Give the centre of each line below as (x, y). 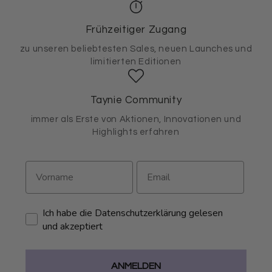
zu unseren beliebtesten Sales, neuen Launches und (136, 49)
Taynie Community (136, 100)
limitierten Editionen (136, 61)
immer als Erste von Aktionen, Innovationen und (136, 119)
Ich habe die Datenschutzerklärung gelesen (133, 213)
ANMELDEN (136, 266)
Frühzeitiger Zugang (136, 29)
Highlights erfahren (136, 132)
